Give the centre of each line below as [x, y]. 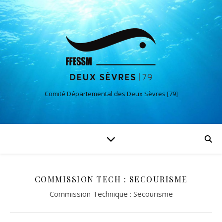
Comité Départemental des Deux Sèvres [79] [111, 94]
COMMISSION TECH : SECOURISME [111, 179]
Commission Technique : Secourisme [111, 194]
